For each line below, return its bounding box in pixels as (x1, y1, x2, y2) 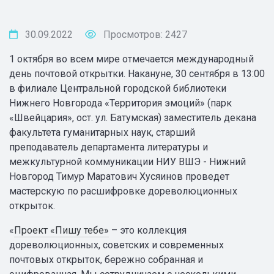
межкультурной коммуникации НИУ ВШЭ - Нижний (9, 155, 246, 168)
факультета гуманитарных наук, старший (9, 126, 195, 138)
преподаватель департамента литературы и (9, 141, 208, 153)
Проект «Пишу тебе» (14, 224, 109, 236)
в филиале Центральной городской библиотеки (9, 82, 226, 94)
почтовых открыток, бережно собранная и (9, 253, 203, 265)
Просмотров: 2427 (101, 28, 187, 40)
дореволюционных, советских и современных (9, 239, 224, 251)
